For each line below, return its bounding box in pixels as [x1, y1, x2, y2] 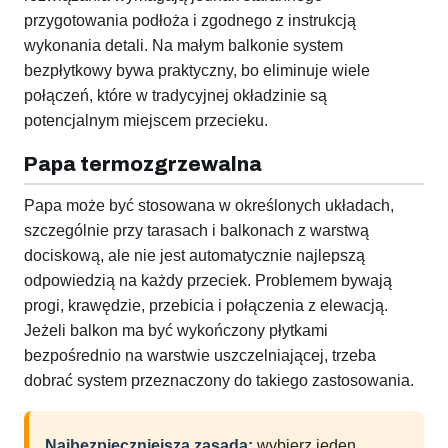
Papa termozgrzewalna [24, 153, 262, 176]
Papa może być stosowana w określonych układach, [24, 197, 394, 215]
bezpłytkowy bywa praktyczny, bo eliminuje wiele [24, 62, 370, 80]
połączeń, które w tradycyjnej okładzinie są [24, 87, 327, 105]
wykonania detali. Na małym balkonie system [24, 37, 343, 55]
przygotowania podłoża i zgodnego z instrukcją [24, 12, 356, 30]
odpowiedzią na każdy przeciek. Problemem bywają [24, 272, 392, 290]
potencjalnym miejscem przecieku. [24, 112, 268, 130]
